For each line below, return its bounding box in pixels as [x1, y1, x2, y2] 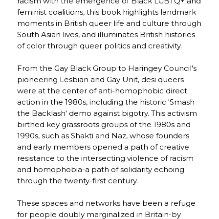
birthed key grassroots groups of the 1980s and [17, 120, 191, 129]
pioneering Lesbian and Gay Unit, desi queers [17, 75, 184, 84]
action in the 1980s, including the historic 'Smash [17, 97, 195, 107]
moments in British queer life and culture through [17, 19, 201, 28]
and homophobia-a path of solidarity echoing [17, 165, 184, 174]
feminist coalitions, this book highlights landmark [17, 7, 196, 17]
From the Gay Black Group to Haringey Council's [17, 64, 197, 73]
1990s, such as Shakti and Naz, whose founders [17, 131, 189, 140]
